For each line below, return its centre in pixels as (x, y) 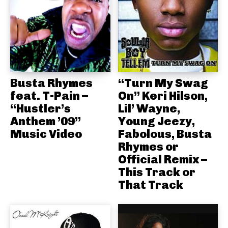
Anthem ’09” (46, 121)
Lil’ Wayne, (149, 109)
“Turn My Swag (163, 83)
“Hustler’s (40, 109)
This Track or (156, 172)
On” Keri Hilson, (163, 96)
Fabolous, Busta (165, 134)
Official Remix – (162, 160)
